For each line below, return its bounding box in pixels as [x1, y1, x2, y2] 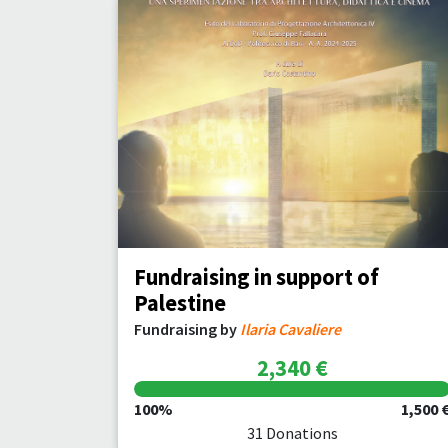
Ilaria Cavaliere [240, 319, 341, 339]
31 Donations [246, 423, 338, 443]
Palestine [134, 289, 226, 317]
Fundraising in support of [134, 263, 379, 291]
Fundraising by [134, 319, 240, 339]
